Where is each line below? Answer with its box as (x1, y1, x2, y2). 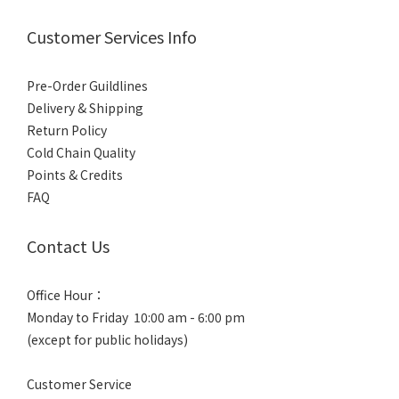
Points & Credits (27, 166, 123, 183)
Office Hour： (27, 286, 105, 304)
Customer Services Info (27, 25, 197, 48)
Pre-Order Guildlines (27, 77, 148, 94)
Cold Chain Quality (27, 143, 135, 161)
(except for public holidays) (27, 330, 188, 348)
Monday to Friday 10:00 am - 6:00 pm (27, 308, 245, 326)
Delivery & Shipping (27, 99, 143, 117)
